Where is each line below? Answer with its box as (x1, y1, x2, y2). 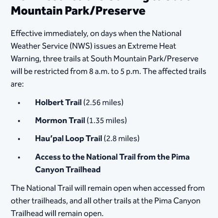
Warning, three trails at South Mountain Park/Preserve (11, 52, 199, 66)
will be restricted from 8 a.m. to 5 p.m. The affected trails (11, 64, 207, 78)
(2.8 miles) (102, 132, 140, 146)
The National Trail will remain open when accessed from (11, 181, 205, 195)
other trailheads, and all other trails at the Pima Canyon (11, 194, 201, 208)
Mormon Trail (35, 114, 86, 127)
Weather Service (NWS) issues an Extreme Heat (11, 39, 177, 53)
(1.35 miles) (85, 114, 127, 127)
